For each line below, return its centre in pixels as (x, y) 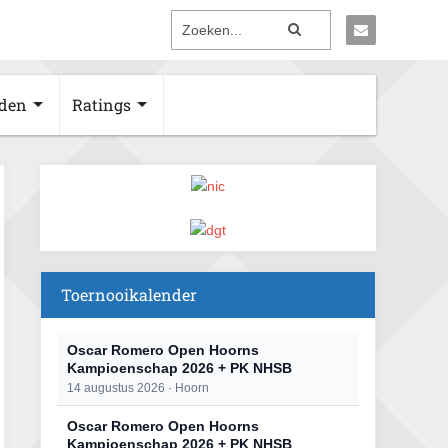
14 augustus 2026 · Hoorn (138, 388)
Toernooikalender (129, 294)
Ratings (101, 104)
